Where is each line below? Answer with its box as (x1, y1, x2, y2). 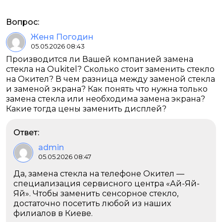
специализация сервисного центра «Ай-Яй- (13, 179, 200, 188)
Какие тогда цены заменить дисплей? (6, 104, 166, 113)
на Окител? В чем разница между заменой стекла (6, 74, 215, 84)
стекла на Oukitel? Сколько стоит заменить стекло (6, 64, 215, 74)
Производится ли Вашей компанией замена (6, 55, 193, 64)
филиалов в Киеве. (13, 209, 93, 218)
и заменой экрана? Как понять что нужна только (6, 84, 208, 94)
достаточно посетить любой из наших (13, 199, 171, 208)
